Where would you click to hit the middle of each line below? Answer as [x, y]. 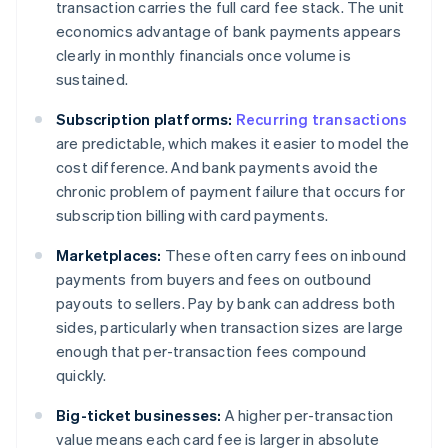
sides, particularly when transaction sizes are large [230, 327]
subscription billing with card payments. [192, 215]
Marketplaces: [109, 255]
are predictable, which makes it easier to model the [233, 143]
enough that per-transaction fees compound [211, 351]
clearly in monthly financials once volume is [203, 55]
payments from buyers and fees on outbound [214, 279]
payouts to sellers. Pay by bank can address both [226, 303]
